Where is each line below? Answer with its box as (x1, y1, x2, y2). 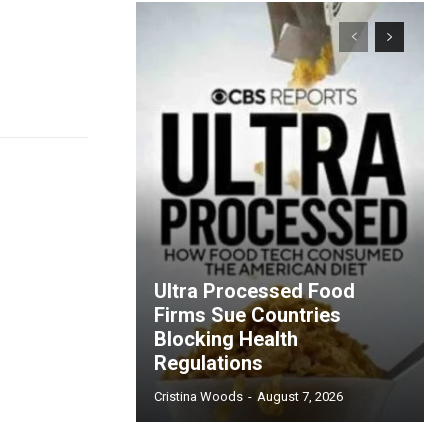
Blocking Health (154, 327, 298, 351)
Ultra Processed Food (154, 279, 355, 303)
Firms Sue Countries (154, 303, 341, 327)
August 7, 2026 (257, 389, 343, 404)
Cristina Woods (154, 389, 243, 404)
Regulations (154, 351, 263, 375)
